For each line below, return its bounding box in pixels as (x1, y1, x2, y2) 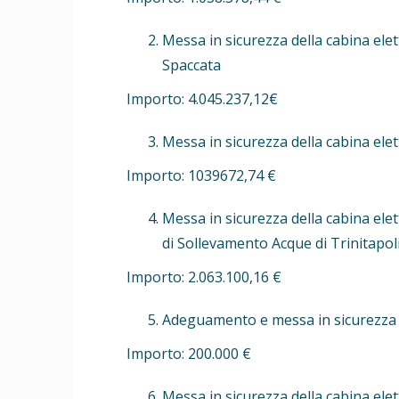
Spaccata (162, 54, 221, 75)
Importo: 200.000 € (126, 343, 251, 363)
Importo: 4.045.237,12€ (126, 88, 278, 109)
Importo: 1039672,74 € (126, 165, 276, 185)
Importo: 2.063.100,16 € (126, 266, 281, 287)
